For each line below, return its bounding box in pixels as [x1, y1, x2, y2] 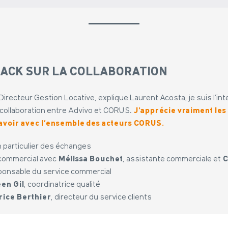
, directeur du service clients [51, 193, 152, 202]
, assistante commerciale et [123, 155, 223, 163]
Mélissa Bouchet [57, 155, 123, 163]
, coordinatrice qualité [24, 180, 101, 189]
